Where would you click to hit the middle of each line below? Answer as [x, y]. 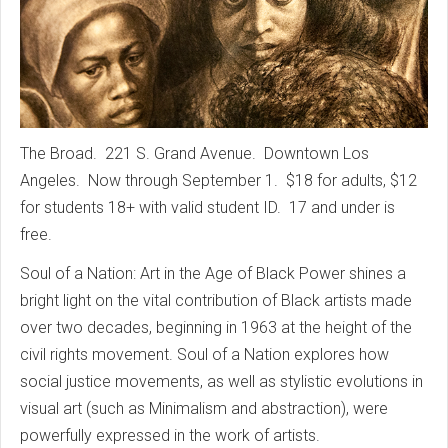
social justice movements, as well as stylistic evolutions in [221, 381]
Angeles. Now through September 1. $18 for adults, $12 [218, 180]
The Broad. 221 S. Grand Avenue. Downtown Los [194, 153]
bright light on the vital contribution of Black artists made [216, 300]
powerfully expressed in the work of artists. [170, 435]
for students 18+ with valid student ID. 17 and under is [207, 207]
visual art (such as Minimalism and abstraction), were [204, 408]
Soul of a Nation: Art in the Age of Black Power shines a [213, 273]
